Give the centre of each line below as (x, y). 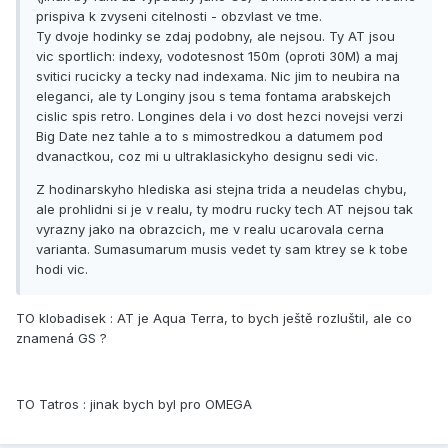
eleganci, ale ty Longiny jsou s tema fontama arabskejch (213, 96)
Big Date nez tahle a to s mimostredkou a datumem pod (209, 136)
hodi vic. (62, 269)
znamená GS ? (61, 338)
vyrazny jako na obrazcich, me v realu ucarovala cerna (210, 229)
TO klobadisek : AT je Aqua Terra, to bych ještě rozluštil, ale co (214, 318)
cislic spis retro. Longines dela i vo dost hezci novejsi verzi (219, 116)
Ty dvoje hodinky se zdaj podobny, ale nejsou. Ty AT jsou (215, 36)
